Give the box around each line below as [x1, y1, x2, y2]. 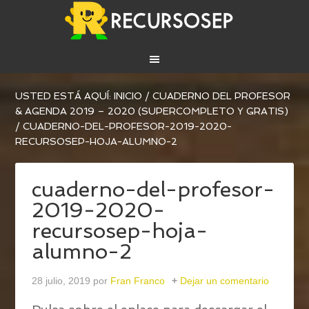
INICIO [114, 90, 143, 102]
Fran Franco [110, 275, 166, 287]
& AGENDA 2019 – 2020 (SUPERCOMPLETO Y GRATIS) [15, 106, 289, 117]
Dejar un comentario [180, 275, 270, 287]
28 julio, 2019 [32, 275, 91, 287]
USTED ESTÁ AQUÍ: [15, 90, 114, 102]
